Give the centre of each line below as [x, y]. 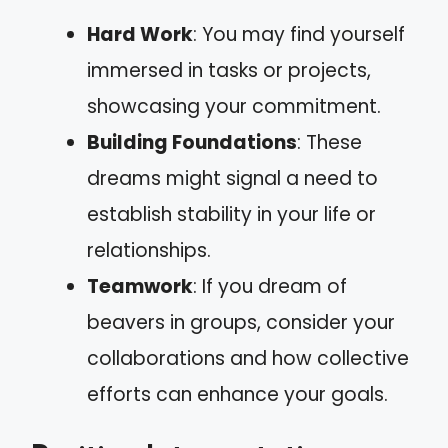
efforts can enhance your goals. [237, 394]
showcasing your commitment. [234, 106]
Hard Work [140, 34]
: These [329, 142]
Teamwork [140, 286]
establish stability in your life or [231, 214]
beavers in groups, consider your [241, 322]
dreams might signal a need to [232, 178]
